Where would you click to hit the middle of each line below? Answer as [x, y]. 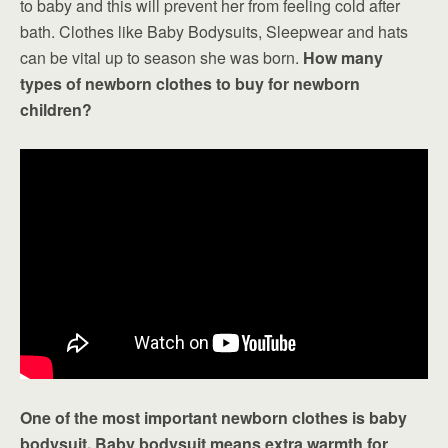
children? [56, 109]
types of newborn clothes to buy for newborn [190, 83]
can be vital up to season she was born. [161, 57]
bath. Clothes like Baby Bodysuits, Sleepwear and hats [214, 31]
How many [343, 57]
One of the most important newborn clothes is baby [213, 417]
